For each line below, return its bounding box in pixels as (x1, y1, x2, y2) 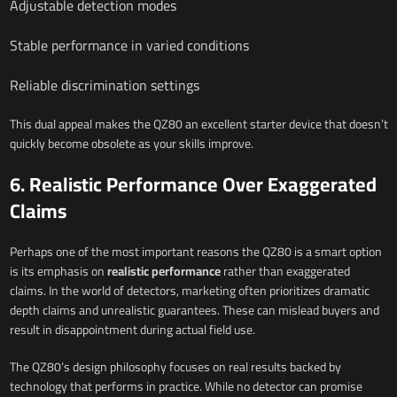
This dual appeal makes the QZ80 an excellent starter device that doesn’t (9, 113, 388, 136)
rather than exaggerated (220, 260, 350, 284)
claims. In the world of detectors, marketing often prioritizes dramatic (9, 279, 370, 303)
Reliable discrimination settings (9, 72, 199, 99)
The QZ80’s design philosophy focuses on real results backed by (9, 355, 341, 379)
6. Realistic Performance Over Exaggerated (9, 166, 377, 204)
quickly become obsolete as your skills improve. (9, 132, 253, 156)
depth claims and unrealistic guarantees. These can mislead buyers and (9, 299, 379, 323)
